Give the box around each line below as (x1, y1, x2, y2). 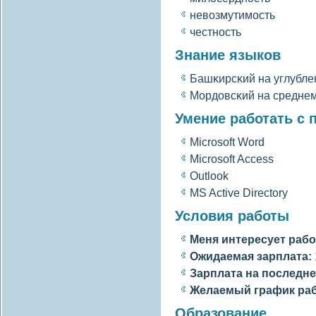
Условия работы (175, 208, 289, 224)
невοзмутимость (190, 8, 275, 21)
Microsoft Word (190, 135, 265, 148)
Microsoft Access (190, 152, 274, 165)
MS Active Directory (190, 186, 288, 199)
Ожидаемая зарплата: (190, 250, 312, 262)
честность (190, 25, 241, 38)
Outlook (190, 169, 229, 182)
